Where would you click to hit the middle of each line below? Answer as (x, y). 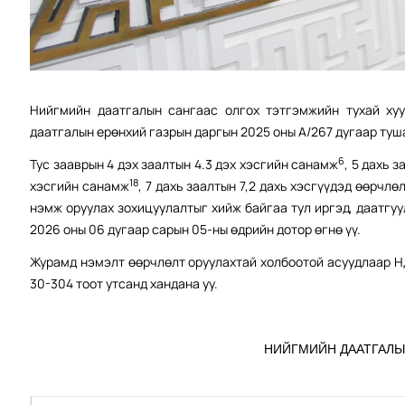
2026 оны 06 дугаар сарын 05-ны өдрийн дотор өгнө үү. (196, 230)
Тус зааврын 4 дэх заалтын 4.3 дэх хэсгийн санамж (184, 165)
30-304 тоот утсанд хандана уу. (124, 284)
